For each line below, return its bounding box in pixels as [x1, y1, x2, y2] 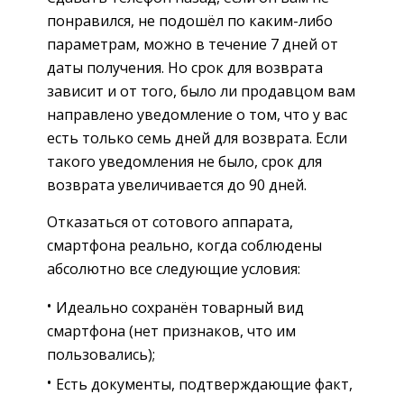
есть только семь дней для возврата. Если [47, 127, 347, 148]
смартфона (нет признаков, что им [47, 320, 296, 341]
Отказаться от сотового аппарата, [47, 211, 293, 232]
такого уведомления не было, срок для [47, 151, 322, 171]
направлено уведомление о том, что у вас [47, 104, 347, 124]
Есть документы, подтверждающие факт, [56, 373, 353, 394]
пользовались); [47, 344, 155, 364]
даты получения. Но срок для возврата [47, 57, 323, 78]
